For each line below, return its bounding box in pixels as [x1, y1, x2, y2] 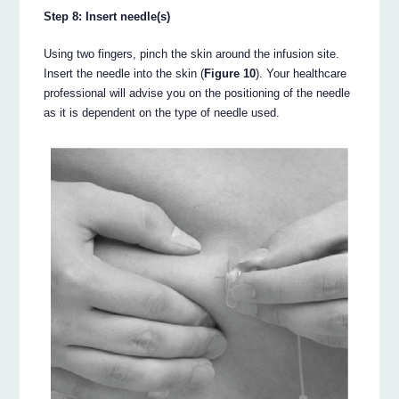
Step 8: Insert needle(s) [44, 10, 171, 24]
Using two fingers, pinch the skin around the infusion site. [44, 47, 340, 61]
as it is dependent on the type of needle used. [44, 106, 281, 120]
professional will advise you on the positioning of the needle [44, 86, 351, 101]
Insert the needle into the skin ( [44, 67, 205, 81]
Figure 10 [204, 67, 256, 81]
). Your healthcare [256, 67, 347, 81]
